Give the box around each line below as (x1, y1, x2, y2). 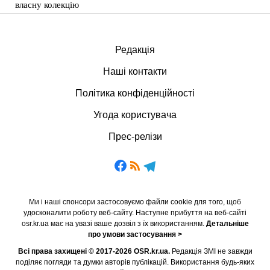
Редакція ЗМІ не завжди (169, 247, 253, 256)
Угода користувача (93, 110, 177, 120)
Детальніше (206, 219, 249, 228)
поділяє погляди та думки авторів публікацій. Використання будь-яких (16, 258, 254, 266)
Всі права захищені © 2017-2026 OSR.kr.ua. (17, 247, 170, 256)
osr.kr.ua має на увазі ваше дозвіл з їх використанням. (21, 219, 206, 228)
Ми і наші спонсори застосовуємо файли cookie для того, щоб (29, 198, 241, 206)
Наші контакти (103, 66, 167, 77)
